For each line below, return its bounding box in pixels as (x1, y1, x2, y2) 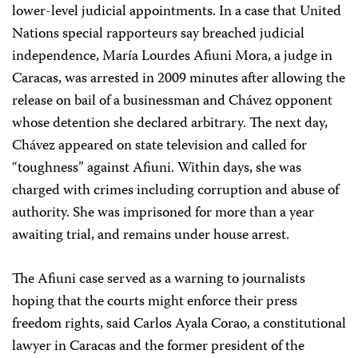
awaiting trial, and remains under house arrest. (12, 223, 289, 248)
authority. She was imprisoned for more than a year (12, 201, 314, 225)
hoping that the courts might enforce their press (12, 289, 297, 314)
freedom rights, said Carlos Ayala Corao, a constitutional (12, 312, 346, 336)
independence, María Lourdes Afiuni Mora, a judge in (12, 44, 332, 69)
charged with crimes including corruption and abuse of (12, 178, 339, 203)
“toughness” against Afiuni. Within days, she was (12, 156, 301, 181)
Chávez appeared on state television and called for (12, 133, 307, 158)
